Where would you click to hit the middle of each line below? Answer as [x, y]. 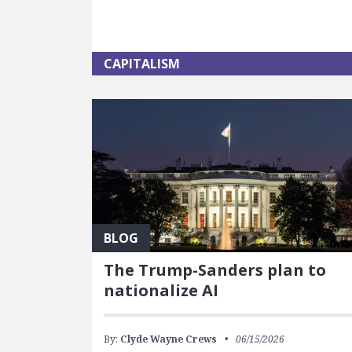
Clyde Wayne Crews [169, 339]
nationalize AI [161, 291]
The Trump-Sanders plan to [215, 270]
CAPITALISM [142, 64]
